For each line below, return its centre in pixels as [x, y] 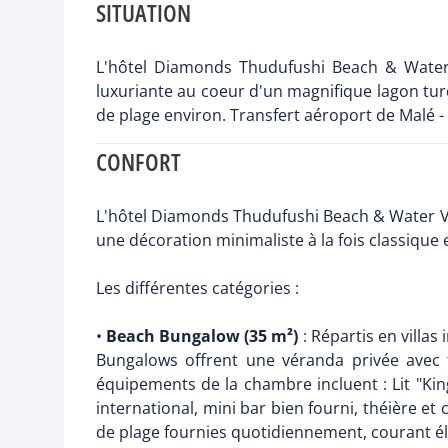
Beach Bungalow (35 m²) [202, 336]
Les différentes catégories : [197, 288]
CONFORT [138, 162]
